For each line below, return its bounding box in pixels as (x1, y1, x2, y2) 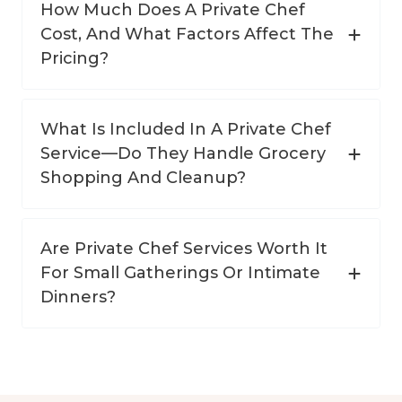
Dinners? (40, 287, 116, 308)
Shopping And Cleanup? (40, 168, 246, 188)
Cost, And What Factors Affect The (40, 24, 334, 45)
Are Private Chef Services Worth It (40, 239, 328, 259)
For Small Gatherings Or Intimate (40, 263, 320, 284)
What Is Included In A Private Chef (40, 119, 331, 140)
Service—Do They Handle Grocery (40, 144, 326, 164)
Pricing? (40, 48, 109, 69)
